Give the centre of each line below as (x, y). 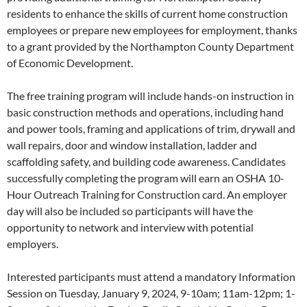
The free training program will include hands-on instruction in (150, 96)
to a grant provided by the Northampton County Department (150, 47)
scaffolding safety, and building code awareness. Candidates (146, 162)
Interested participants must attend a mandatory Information (151, 277)
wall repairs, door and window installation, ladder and (132, 145)
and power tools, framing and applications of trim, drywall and (151, 129)
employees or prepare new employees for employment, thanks (152, 30)
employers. (33, 244)
